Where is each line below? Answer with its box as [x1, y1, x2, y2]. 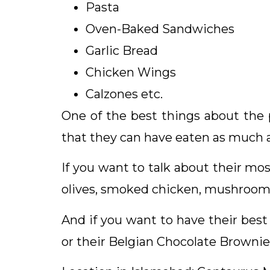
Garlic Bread [86, 43, 158, 58]
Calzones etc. [86, 86, 163, 101]
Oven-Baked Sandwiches [86, 21, 237, 36]
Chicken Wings [86, 64, 176, 80]
